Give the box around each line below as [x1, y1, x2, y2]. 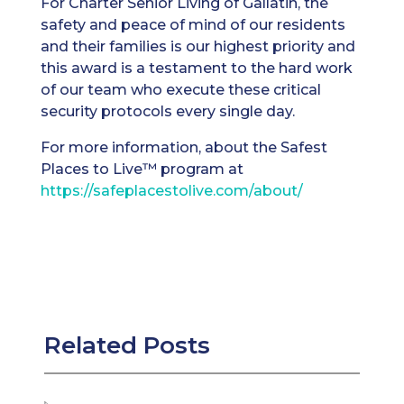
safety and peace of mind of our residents [40, 16, 345, 33]
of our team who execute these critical [40, 81, 321, 98]
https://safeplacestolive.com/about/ [40, 182, 303, 199]
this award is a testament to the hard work [40, 60, 353, 77]
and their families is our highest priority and [40, 38, 355, 55]
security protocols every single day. [40, 103, 295, 120]
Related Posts [43, 331, 210, 360]
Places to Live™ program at [40, 161, 243, 178]
